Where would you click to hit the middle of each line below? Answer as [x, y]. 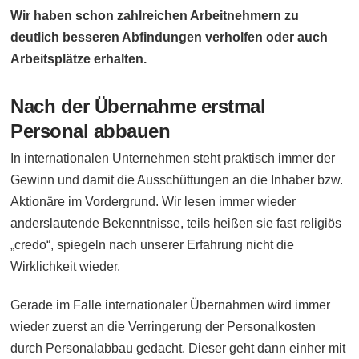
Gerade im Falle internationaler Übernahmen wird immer [171, 305]
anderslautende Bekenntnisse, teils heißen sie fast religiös [176, 223]
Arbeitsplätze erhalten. [79, 58]
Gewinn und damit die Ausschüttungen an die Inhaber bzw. [177, 179]
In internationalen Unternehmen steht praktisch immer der [173, 158]
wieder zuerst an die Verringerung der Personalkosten [163, 326]
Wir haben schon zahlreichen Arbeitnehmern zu [155, 15]
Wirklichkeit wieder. [66, 266]
